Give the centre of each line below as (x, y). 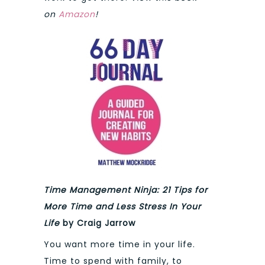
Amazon (77, 14)
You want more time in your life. (119, 245)
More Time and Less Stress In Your (122, 206)
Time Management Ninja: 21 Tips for (126, 190)
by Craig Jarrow (98, 223)
